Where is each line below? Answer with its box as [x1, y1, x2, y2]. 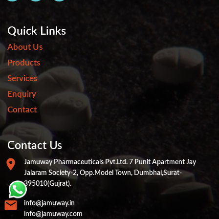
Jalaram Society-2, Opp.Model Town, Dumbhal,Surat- [24, 169, 182, 176]
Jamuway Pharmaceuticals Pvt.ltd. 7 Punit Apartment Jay [24, 158, 196, 166]
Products [7, 58, 40, 67]
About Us [7, 43, 43, 51]
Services [7, 74, 37, 83]
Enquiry [7, 89, 36, 98]
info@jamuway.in [24, 199, 75, 207]
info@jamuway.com [24, 210, 83, 218]
